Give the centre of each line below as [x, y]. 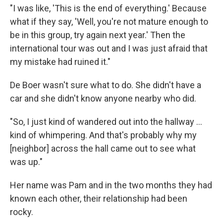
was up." [26, 162]
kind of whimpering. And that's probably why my [103, 135]
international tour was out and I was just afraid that [109, 48]
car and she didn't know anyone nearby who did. [103, 98]
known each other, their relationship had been [99, 198]
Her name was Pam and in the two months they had [111, 185]
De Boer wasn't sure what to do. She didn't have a [106, 85]
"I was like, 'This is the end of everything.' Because [108, 8]
